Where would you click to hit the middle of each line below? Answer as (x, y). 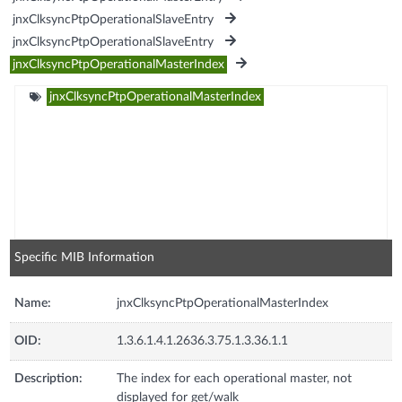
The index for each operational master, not (235, 378)
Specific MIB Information (85, 257)
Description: (49, 378)
